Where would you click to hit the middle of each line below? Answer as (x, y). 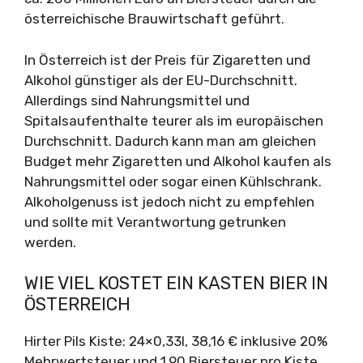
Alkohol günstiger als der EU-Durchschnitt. (161, 80)
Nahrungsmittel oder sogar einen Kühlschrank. (173, 181)
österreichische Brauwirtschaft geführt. (154, 19)
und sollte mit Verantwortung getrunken (155, 222)
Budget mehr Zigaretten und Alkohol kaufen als (178, 161)
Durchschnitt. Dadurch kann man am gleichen (170, 141)
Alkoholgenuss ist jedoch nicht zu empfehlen (169, 201)
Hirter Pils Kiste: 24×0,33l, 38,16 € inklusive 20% (176, 341)
